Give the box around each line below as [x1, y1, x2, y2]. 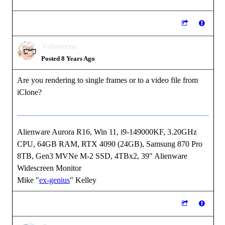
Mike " [17, 176, 39, 184]
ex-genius [39, 176, 70, 184]
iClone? [17, 88, 42, 96]
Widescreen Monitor [17, 164, 81, 172]
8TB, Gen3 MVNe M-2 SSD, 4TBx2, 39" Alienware [17, 152, 187, 160]
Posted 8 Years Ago [41, 55, 95, 62]
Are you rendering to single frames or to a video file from [17, 76, 198, 84]
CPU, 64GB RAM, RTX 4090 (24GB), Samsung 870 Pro [17, 140, 202, 148]
